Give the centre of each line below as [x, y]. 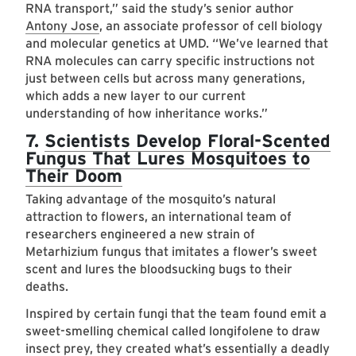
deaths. [48, 287]
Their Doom [74, 176]
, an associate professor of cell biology [211, 26]
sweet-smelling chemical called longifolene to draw [173, 331]
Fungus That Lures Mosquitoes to [168, 158]
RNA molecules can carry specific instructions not [170, 61]
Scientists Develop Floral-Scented [188, 141]
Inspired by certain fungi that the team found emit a [176, 314]
